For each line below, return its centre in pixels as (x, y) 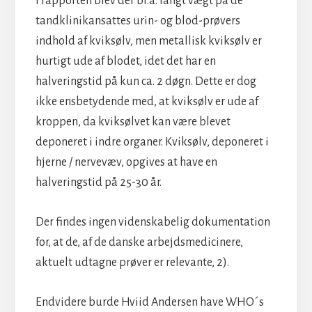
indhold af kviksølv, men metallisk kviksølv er (148, 41)
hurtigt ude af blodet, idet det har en (125, 61)
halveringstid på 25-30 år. (98, 182)
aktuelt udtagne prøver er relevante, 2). (132, 262)
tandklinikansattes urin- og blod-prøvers (138, 21)
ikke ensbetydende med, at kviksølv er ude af (147, 101)
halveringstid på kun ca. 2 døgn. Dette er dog (146, 81)
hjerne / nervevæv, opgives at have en (126, 162)
